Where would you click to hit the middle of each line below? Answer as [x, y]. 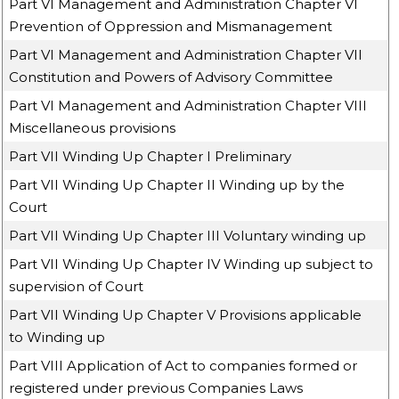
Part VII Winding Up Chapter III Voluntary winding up [188, 236]
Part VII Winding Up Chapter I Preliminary [151, 156]
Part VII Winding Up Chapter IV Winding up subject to [191, 264]
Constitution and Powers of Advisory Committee [171, 77]
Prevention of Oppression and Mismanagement [171, 26]
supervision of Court [77, 286]
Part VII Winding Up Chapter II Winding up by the [177, 185]
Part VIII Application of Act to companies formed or [183, 366]
